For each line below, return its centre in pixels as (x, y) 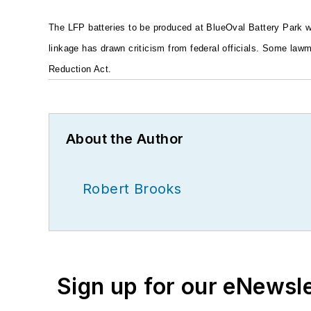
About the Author (125, 138)
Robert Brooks (132, 188)
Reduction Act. (80, 69)
